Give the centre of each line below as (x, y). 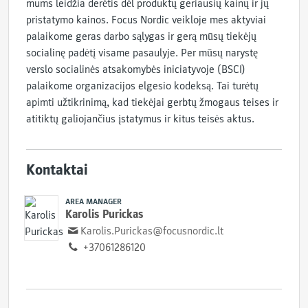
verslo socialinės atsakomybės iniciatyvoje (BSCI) (136, 69)
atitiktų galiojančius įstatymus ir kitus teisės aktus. (140, 119)
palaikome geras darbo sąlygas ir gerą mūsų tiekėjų (141, 36)
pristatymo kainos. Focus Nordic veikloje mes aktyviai (146, 20)
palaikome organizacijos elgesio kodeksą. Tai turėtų (142, 86)
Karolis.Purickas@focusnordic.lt (152, 231)
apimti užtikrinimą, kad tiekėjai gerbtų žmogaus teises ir (152, 102)
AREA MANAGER (93, 201)
